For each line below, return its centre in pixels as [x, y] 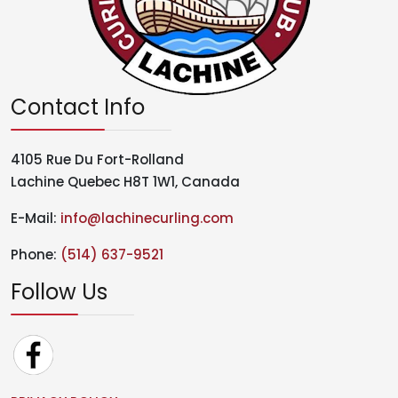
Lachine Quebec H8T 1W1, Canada [125, 182]
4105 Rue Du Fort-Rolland [97, 160]
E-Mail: [36, 219]
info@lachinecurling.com [147, 219]
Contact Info [78, 107]
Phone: [36, 255]
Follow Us [59, 292]
